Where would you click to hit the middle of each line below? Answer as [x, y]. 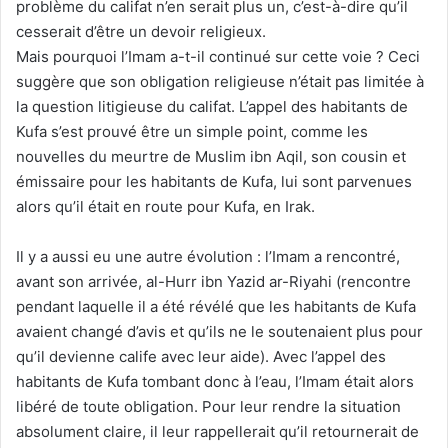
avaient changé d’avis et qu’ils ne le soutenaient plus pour [219, 332]
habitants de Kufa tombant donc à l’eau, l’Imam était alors [215, 382]
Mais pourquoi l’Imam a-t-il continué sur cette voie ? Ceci [218, 57]
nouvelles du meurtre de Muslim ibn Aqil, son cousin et [211, 157]
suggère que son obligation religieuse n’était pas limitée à [220, 82]
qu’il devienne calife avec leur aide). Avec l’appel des [201, 357]
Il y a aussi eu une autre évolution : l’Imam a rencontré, [208, 257]
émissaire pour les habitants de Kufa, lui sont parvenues [214, 182]
